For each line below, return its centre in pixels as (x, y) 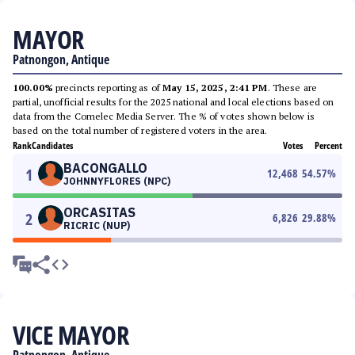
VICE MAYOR (71, 335)
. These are (292, 88)
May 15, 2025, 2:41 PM (215, 88)
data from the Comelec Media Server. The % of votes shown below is (164, 116)
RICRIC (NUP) (97, 225)
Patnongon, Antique (61, 59)
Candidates (52, 145)
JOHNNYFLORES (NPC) (117, 181)
